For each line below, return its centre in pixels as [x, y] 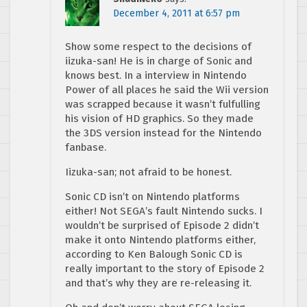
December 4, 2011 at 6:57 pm [176, 14]
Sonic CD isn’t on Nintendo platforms [152, 197]
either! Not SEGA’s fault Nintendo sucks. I [164, 211]
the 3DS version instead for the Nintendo [163, 133]
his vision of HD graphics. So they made [159, 119]
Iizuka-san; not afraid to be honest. [148, 172]
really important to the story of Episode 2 [165, 269]
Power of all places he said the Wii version [167, 90]
